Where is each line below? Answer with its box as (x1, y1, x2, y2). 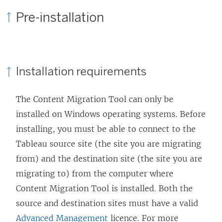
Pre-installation (16, 9, 104, 26)
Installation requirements (16, 64, 147, 78)
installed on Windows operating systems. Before (16, 109, 206, 119)
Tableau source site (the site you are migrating (16, 139, 201, 149)
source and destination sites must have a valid (16, 198, 198, 209)
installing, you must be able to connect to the (16, 124, 196, 134)
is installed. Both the (109, 183, 193, 194)
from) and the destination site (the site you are (16, 154, 202, 164)
